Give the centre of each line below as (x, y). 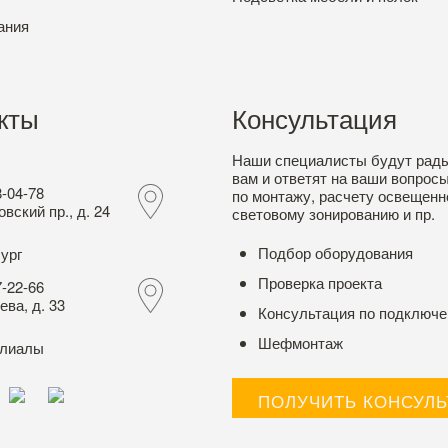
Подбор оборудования (335, 253)
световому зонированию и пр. (333, 214)
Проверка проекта (319, 283)
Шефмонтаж (300, 343)
